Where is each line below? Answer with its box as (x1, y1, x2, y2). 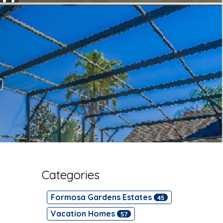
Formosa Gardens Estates (50, 192, 154, 202)
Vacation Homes (50, 209, 117, 219)
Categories (41, 167, 100, 182)
